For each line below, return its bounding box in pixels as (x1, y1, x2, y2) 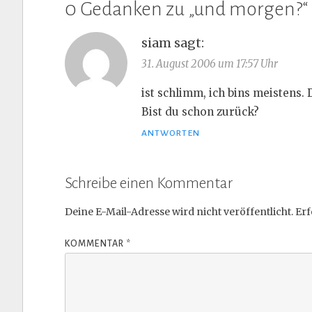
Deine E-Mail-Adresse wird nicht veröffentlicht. (65, 205, 293, 218)
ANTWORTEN (141, 127, 200, 138)
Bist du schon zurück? (141, 104, 259, 118)
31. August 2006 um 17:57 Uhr (141, 56, 278, 70)
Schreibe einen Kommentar (65, 174, 233, 192)
